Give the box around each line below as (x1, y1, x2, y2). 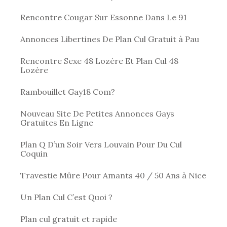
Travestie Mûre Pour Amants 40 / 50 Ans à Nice (20, 170, 206, 180)
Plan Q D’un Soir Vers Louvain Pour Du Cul (20, 139, 182, 149)
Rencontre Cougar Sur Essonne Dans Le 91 (20, 12, 187, 22)
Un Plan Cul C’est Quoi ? (20, 192, 112, 202)
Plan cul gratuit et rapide (20, 213, 117, 224)
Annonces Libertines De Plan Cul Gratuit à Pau (20, 33, 199, 44)
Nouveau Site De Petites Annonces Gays (20, 108, 174, 119)
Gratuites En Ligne (20, 117, 93, 128)
